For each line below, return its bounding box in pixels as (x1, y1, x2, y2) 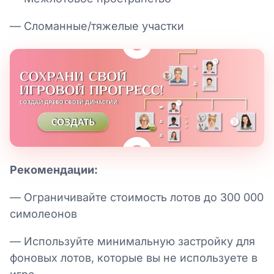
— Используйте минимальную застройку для (10, 234, 255, 248)
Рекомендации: (10, 163, 98, 176)
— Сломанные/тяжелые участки (10, 19, 184, 32)
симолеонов (10, 207, 77, 220)
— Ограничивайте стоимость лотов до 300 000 (10, 190, 264, 204)
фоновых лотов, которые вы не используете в (10, 251, 257, 264)
